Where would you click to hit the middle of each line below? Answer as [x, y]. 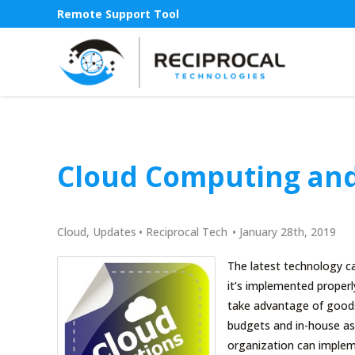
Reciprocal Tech [187, 231]
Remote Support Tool [118, 14]
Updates [115, 231]
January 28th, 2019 [288, 231]
